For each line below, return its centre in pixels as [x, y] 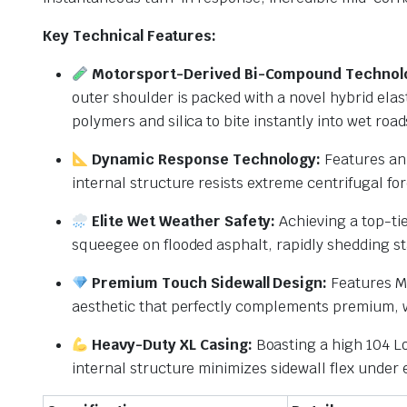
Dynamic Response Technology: [205, 160]
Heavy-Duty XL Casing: [170, 345]
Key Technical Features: [130, 36]
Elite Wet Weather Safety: [182, 222]
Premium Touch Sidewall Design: [208, 283]
